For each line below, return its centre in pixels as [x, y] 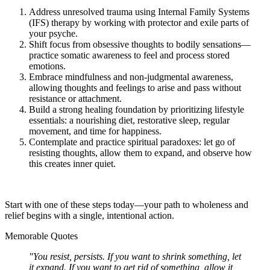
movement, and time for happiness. [95, 131]
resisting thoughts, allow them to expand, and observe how [140, 152]
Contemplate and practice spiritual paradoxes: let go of [132, 142]
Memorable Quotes [41, 236]
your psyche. [53, 33]
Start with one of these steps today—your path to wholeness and [127, 204]
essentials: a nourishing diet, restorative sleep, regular [129, 120]
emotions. [47, 66]
